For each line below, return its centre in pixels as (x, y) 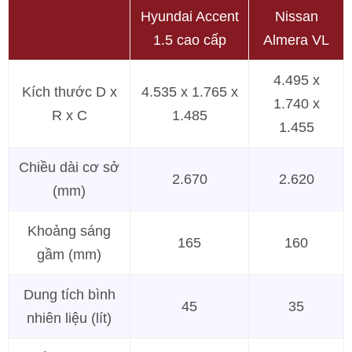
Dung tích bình (69, 295)
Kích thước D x (69, 92)
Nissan (296, 16)
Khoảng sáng (69, 231)
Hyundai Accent (189, 16)
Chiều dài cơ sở (69, 167)
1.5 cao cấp (189, 40)
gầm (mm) (69, 255)
